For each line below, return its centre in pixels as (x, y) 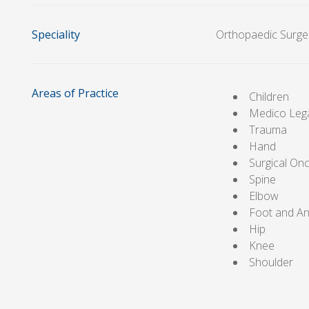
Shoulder (271, 262)
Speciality (56, 34)
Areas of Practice (75, 93)
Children (269, 96)
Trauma (268, 129)
